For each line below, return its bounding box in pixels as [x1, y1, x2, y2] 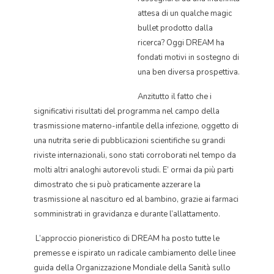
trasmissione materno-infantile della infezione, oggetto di [34, 120, 239, 131]
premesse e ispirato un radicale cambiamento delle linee [34, 248, 235, 259]
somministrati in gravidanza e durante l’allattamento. [34, 209, 220, 220]
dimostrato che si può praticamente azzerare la [34, 179, 201, 190]
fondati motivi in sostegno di [138, 52, 239, 63]
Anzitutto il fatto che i [138, 91, 212, 102]
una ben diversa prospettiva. [138, 67, 240, 78]
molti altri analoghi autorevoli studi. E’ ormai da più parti [34, 165, 234, 176]
